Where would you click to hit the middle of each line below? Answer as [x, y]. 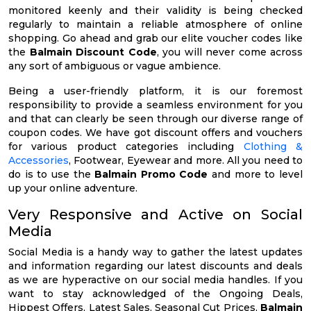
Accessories [39, 160]
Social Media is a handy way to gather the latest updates [155, 252]
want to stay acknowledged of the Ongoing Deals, [155, 293]
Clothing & [273, 146]
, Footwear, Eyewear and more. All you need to [186, 160]
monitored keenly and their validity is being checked [155, 10]
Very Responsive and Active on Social [155, 214]
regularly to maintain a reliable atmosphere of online [155, 24]
